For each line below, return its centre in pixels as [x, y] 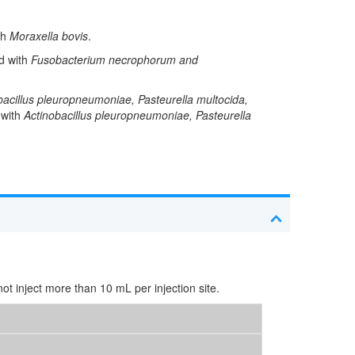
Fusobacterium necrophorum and [115, 60]
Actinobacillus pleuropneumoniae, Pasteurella [137, 115]
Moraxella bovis [49, 36]
